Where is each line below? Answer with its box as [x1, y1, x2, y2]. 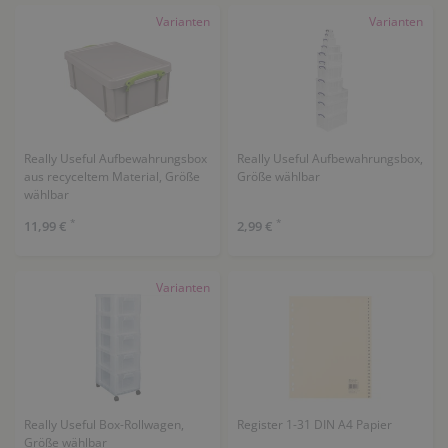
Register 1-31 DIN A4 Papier [236, 415, 392, 433]
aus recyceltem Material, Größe [23, 168, 200, 185]
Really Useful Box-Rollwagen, [23, 415, 184, 433]
